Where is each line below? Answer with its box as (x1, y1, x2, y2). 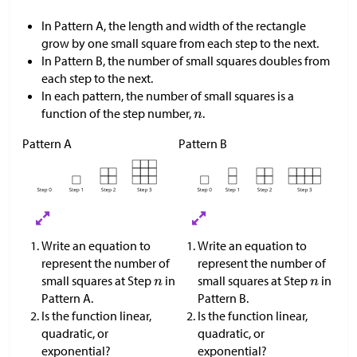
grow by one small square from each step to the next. (41, 35, 319, 52)
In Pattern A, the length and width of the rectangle (41, 18, 306, 34)
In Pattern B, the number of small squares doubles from (41, 53, 330, 69)
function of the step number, (41, 105, 194, 122)
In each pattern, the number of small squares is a (41, 88, 294, 104)
